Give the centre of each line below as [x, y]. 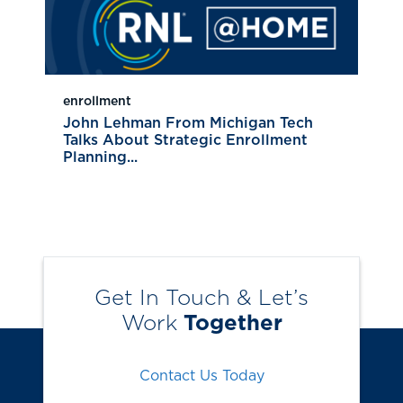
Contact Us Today [201, 376]
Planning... [100, 158]
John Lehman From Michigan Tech [188, 124]
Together [233, 324]
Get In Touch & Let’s [201, 299]
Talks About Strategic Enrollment [185, 141]
